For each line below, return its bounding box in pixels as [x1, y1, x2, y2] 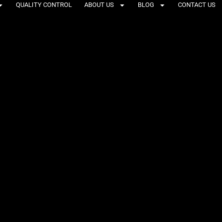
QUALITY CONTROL [16, 1, 72, 8]
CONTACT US [178, 1, 216, 8]
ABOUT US [84, 1, 114, 8]
